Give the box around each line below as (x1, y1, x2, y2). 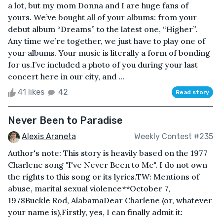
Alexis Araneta (22, 131, 76, 141)
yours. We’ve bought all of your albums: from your (8, 12, 197, 22)
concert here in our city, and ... (8, 71, 124, 81)
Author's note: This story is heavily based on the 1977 (8, 147, 208, 158)
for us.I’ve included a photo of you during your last (8, 59, 198, 70)
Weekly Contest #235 (134, 132, 213, 142)
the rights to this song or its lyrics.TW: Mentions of (8, 171, 199, 182)
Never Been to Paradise (8, 114, 123, 126)
